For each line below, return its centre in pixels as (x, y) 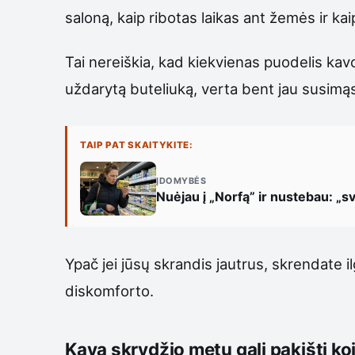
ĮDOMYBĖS (181, 180)
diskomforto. (109, 290)
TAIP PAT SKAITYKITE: (137, 145)
